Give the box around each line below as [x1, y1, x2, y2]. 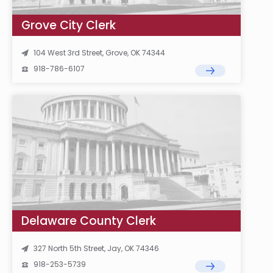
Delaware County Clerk [21, 213, 156, 229]
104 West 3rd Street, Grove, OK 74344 [34, 48, 165, 58]
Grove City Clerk [21, 17, 116, 34]
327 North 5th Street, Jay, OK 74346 [34, 243, 159, 253]
